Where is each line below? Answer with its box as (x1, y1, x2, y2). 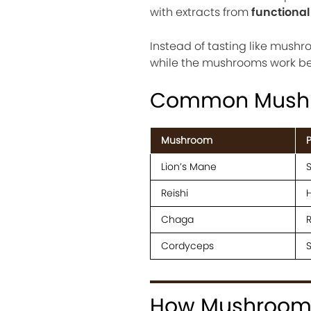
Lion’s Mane (160, 160, 217, 174)
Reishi (160, 186, 188, 201)
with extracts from (149, 4, 251, 21)
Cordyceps (160, 239, 214, 253)
